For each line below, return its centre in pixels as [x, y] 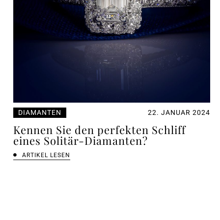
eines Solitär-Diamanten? [80, 140]
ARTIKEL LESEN [46, 155]
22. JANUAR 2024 [179, 112]
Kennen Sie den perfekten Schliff [99, 129]
